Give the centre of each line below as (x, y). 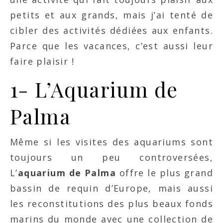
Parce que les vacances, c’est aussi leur (111, 46)
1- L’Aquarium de (94, 89)
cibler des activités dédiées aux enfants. (111, 30)
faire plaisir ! (42, 61)
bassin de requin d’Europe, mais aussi (111, 188)
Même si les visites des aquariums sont (111, 142)
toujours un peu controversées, (111, 157)
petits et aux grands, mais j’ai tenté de (111, 15)
